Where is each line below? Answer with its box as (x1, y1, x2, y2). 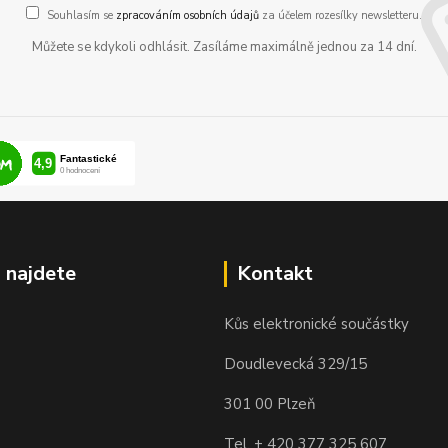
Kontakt (237, 259, 313, 287)
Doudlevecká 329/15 (224, 353, 367, 374)
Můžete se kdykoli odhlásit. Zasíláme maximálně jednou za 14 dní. (31, 38, 417, 56)
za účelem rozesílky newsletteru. (259, 8, 422, 23)
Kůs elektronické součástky (224, 313, 409, 334)
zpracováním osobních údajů (116, 8, 259, 23)
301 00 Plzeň (224, 393, 316, 414)
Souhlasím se (47, 8, 116, 23)
